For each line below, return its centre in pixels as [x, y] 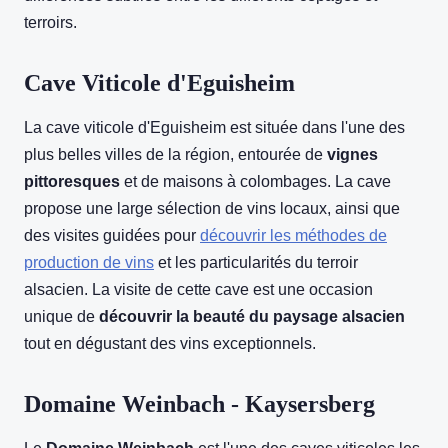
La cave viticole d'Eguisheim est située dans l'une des [214, 128]
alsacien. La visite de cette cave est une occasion [198, 290]
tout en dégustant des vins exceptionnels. [170, 344]
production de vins [89, 263]
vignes [352, 155]
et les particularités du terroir [256, 263]
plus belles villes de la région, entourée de [175, 155]
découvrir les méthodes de [293, 236]
